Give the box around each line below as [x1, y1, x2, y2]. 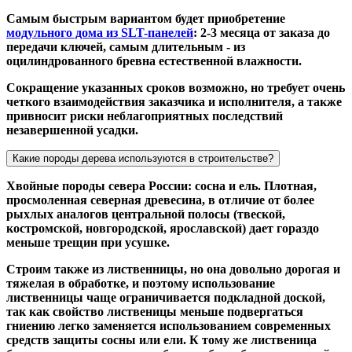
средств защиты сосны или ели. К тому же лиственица [6, 332, 317, 346]
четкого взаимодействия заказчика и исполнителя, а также [6, 94, 342, 108]
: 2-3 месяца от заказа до [193, 25, 330, 39]
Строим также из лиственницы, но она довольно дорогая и [6, 262, 340, 276]
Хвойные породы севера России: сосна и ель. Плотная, [6, 178, 317, 192]
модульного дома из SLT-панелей [6, 25, 193, 39]
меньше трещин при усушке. [6, 235, 170, 249]
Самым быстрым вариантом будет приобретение [6, 11, 285, 25]
